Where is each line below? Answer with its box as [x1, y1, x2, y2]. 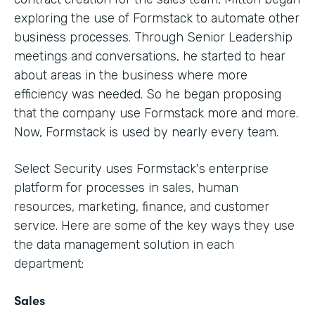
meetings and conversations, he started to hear [14, 48, 285, 64]
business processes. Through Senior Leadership [14, 29, 292, 45]
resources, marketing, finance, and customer [14, 198, 269, 214]
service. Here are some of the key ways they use [14, 217, 295, 233]
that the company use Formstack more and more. [14, 105, 298, 121]
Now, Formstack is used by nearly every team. [14, 124, 278, 140]
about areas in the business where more [14, 67, 247, 83]
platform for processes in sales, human [14, 179, 238, 195]
